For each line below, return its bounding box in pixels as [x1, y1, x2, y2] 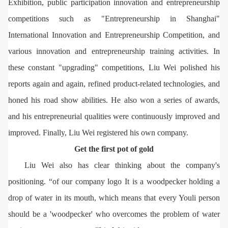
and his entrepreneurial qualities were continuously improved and [8, 111, 220, 121]
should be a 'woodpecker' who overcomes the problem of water [8, 209, 220, 218]
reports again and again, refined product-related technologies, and [8, 79, 220, 88]
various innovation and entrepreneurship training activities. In [8, 46, 220, 55]
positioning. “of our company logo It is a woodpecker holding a [8, 177, 220, 186]
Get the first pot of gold [74, 144, 154, 153]
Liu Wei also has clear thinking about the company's [24, 160, 220, 169]
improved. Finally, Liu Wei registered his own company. [8, 128, 188, 137]
